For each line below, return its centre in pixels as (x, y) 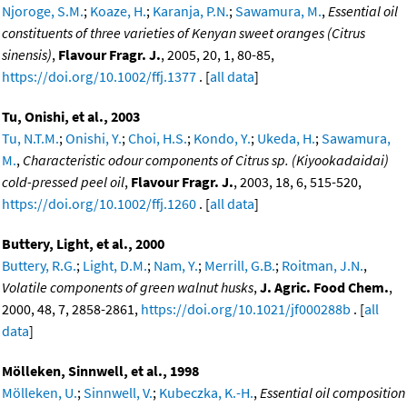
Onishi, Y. (94, 138)
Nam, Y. (176, 265)
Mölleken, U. (40, 392)
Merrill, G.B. (240, 265)
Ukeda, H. (286, 138)
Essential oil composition (333, 392)
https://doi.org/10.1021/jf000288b (246, 308)
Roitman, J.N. (323, 265)
